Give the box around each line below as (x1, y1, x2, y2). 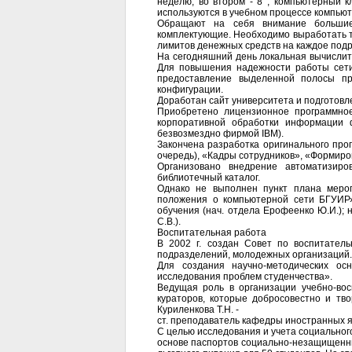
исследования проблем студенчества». (157, 271, 332, 282)
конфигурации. (157, 84, 223, 95)
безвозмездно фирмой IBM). (157, 128, 284, 139)
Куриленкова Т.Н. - (157, 304, 239, 315)
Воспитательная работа (157, 227, 266, 238)
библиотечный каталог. (157, 172, 260, 183)
